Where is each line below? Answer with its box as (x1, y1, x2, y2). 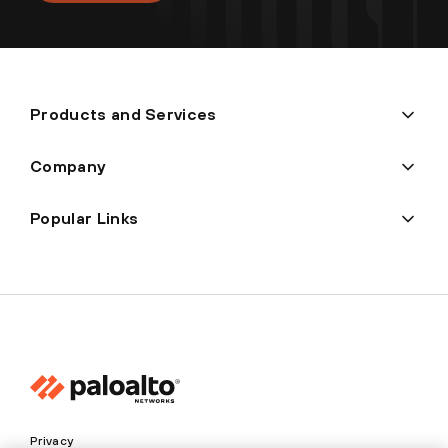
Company (30, 157, 106, 176)
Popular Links (30, 209, 139, 228)
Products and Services (30, 105, 217, 124)
